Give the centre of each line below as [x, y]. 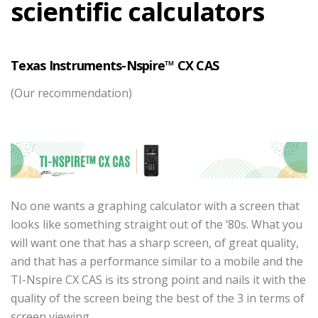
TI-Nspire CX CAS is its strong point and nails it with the [158, 280]
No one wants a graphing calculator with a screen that [155, 206]
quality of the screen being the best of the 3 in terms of [158, 298]
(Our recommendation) [71, 93]
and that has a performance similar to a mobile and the [157, 262]
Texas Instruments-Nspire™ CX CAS [115, 65]
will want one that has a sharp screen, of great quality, [155, 243]
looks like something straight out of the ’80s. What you [157, 225]
